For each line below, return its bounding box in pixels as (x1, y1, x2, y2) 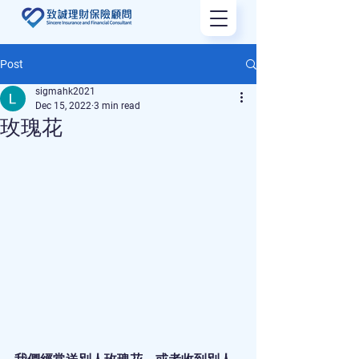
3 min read (94, 100, 140, 111)
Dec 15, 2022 (35, 100, 91, 111)
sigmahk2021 (35, 86, 95, 97)
